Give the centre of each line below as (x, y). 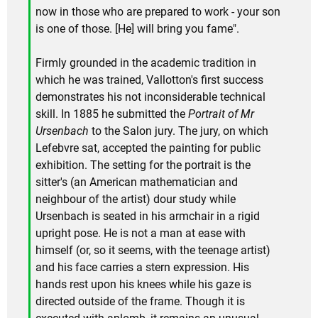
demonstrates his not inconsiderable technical (150, 97)
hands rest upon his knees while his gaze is (143, 284)
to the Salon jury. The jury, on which (179, 131)
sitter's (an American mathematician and (137, 182)
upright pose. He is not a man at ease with (141, 233)
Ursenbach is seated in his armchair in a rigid (148, 216)
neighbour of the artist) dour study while (136, 199)
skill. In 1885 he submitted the (112, 114)
